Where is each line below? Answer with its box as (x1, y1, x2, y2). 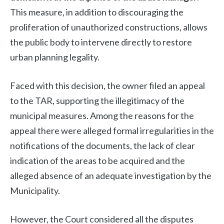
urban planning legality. (10, 51, 99, 63)
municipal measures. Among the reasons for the (10, 110, 194, 121)
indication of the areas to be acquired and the (10, 155, 185, 166)
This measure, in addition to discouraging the (10, 6, 183, 18)
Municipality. (10, 185, 60, 196)
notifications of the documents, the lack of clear (10, 140, 195, 151)
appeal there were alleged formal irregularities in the (10, 125, 214, 136)
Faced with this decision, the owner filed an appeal (10, 80, 205, 91)
